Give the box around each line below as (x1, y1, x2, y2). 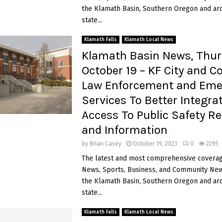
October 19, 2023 (132, 140, 177, 147)
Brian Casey (89, 140, 121, 147)
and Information (81, 122, 167, 137)
